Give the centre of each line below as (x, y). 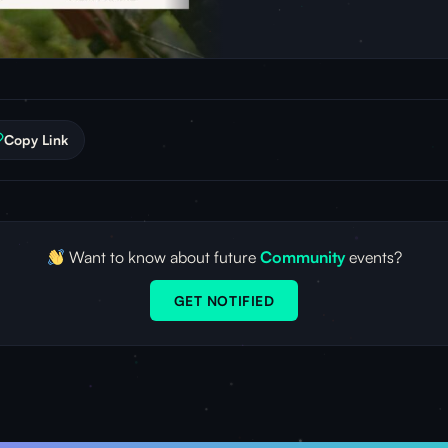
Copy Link (36, 139)
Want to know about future (162, 256)
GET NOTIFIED (224, 300)
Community (302, 256)
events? (373, 256)
